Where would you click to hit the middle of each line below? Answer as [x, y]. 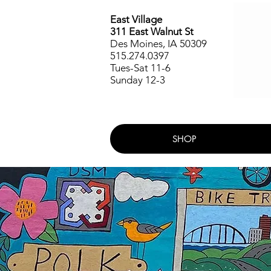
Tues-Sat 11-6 [140, 68]
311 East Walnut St [152, 31]
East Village [136, 19]
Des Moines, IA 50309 [158, 44]
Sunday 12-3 [138, 80]
